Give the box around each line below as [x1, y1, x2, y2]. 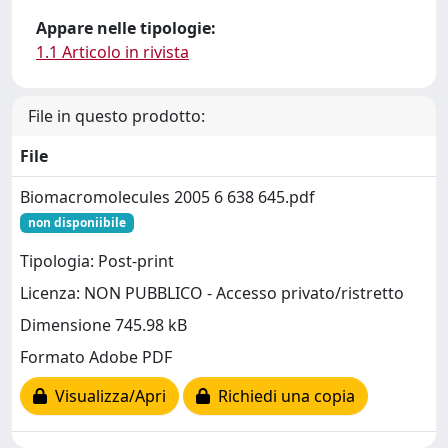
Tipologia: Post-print [20, 250, 174, 273]
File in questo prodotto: [28, 105, 205, 127]
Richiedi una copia [210, 385, 355, 408]
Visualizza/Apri [47, 385, 166, 408]
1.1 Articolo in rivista [36, 41, 189, 63]
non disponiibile [27, 214, 126, 231]
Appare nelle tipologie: [36, 17, 216, 39]
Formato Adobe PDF [20, 346, 172, 369]
